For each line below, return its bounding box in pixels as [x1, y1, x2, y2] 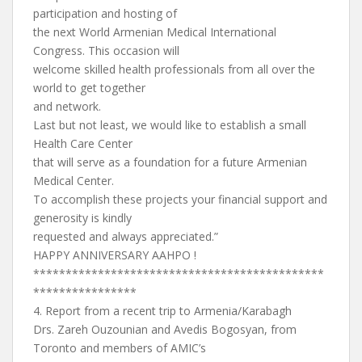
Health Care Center [33, 136, 133, 151]
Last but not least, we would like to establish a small [33, 117, 306, 133]
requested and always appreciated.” [33, 229, 218, 244]
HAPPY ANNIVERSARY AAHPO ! [33, 247, 196, 263]
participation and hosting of [33, 6, 177, 21]
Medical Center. [33, 173, 114, 188]
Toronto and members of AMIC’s [33, 340, 206, 356]
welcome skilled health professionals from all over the [33, 61, 315, 77]
